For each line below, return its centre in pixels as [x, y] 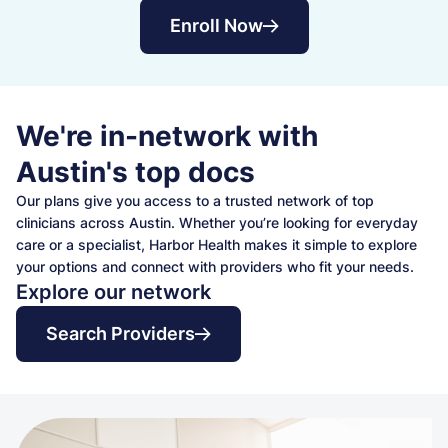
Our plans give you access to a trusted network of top [195, 200]
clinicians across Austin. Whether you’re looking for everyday [217, 222]
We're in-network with [167, 135]
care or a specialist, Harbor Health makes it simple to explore [216, 244]
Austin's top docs [135, 171]
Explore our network [113, 291]
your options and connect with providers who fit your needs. [215, 266]
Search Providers [120, 333]
